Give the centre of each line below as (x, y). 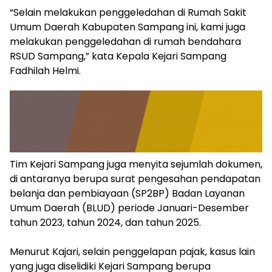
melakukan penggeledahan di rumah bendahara (125, 41)
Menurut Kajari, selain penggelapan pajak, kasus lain (132, 252)
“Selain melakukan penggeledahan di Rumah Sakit (128, 12)
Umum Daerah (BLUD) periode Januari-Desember (129, 208)
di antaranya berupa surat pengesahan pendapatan (135, 179)
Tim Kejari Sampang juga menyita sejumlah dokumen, (136, 165)
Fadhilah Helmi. (45, 70)
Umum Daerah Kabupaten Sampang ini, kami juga (127, 27)
